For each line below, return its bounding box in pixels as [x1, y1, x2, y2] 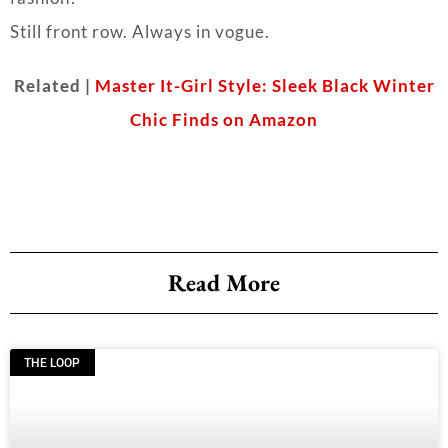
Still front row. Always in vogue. [10, 21, 270, 43]
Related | [13, 75, 95, 97]
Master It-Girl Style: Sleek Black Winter [94, 75, 435, 97]
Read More [168, 267, 280, 299]
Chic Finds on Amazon [130, 109, 318, 131]
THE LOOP [24, 355, 81, 370]
